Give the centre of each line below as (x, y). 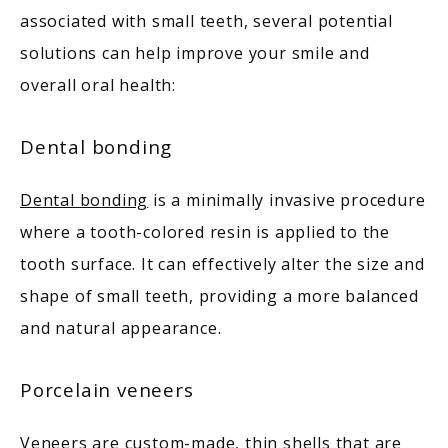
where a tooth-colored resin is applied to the (205, 231)
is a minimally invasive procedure (287, 199)
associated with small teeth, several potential (206, 20)
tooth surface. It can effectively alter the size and (222, 263)
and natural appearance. (123, 327)
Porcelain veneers (110, 389)
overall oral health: (98, 84)
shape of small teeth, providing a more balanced (219, 295)
